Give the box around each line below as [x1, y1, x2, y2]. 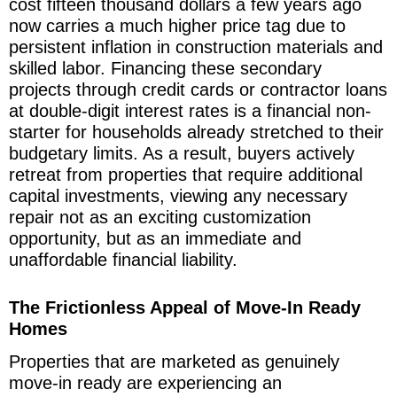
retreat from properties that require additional [9, 164, 362, 184]
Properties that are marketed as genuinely [9, 351, 339, 371]
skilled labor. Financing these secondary [9, 58, 322, 78]
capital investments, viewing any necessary [9, 185, 347, 206]
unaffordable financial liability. [9, 249, 237, 269]
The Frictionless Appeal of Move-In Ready [9, 297, 361, 317]
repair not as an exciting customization [9, 206, 311, 227]
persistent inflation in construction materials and [9, 36, 383, 57]
